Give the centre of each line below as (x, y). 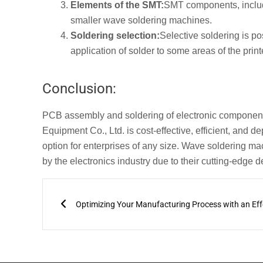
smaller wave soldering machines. (141, 20)
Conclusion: (79, 88)
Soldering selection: (115, 35)
